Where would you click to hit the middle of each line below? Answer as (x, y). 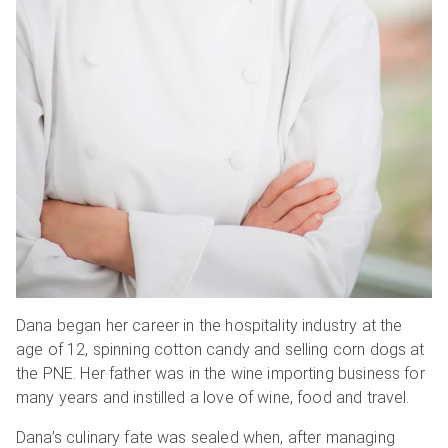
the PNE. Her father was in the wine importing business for (220, 374)
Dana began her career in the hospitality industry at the (209, 326)
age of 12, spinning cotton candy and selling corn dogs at (220, 350)
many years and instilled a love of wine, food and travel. (213, 398)
